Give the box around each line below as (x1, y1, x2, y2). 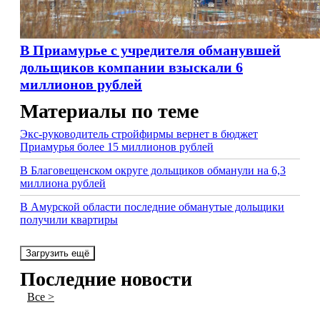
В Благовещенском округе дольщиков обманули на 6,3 (20, 164, 286, 176)
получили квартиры (20, 214, 118, 226)
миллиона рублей (20, 177, 106, 189)
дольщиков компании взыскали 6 (20, 59, 243, 75)
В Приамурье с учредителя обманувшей (20, 42, 281, 58)
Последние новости (20, 268, 192, 290)
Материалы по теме (20, 100, 199, 122)
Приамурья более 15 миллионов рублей (20, 141, 214, 153)
